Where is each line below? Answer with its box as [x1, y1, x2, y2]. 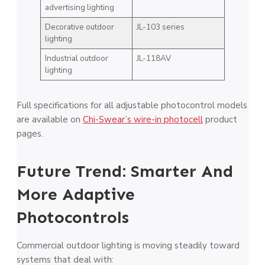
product [205, 113, 237, 125]
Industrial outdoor [44, 52, 108, 64]
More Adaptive [17, 184, 135, 204]
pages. [17, 127, 43, 140]
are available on [17, 113, 83, 125]
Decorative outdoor [44, 21, 114, 33]
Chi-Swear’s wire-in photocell [83, 113, 203, 125]
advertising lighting [44, 1, 114, 13]
